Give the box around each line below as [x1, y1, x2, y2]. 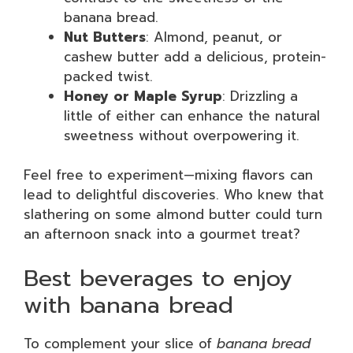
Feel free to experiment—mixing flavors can [24, 165, 313, 185]
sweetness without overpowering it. [64, 124, 299, 146]
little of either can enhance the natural [64, 105, 320, 126]
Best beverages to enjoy [24, 260, 292, 295]
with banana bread [24, 287, 233, 322]
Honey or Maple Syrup [64, 85, 222, 106]
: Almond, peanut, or [146, 26, 282, 47]
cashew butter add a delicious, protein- [64, 46, 326, 67]
